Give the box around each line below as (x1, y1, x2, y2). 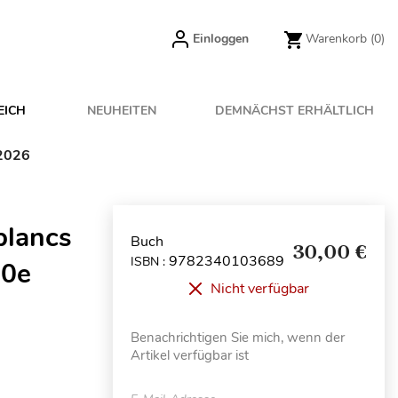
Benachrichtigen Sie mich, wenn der (131, 329, 345, 346)
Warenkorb (306, 30, 367, 47)
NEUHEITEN (87, 102, 157, 119)
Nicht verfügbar (210, 279, 309, 298)
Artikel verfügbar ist (131, 346, 249, 364)
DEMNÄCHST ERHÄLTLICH (215, 102, 374, 119)
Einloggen (193, 30, 249, 47)
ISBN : (131, 252, 169, 270)
